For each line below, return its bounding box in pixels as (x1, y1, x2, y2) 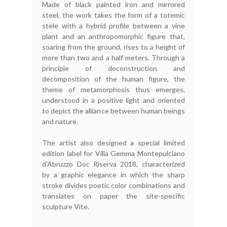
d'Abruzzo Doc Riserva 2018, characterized (42, 160, 185, 169)
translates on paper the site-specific (42, 192, 185, 201)
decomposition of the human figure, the (42, 74, 185, 84)
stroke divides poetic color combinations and (42, 181, 185, 190)
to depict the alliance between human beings (42, 106, 185, 116)
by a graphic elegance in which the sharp (42, 170, 185, 179)
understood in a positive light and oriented (42, 96, 185, 105)
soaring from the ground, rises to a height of (42, 43, 185, 52)
